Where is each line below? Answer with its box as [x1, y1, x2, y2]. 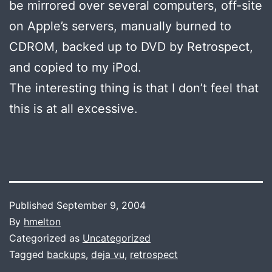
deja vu [91, 248, 124, 260]
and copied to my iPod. [9, 59, 141, 75]
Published [9, 199, 56, 211]
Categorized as [9, 231, 83, 244]
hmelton [24, 215, 61, 228]
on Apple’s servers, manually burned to [9, 18, 231, 33]
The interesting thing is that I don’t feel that [9, 80, 259, 95]
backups [47, 248, 86, 260]
